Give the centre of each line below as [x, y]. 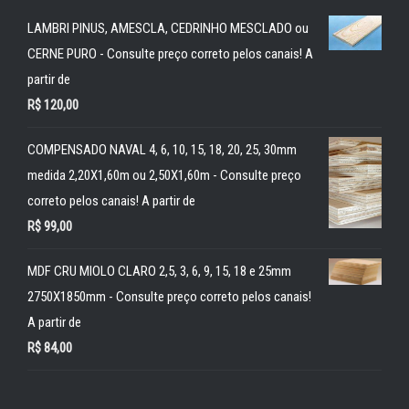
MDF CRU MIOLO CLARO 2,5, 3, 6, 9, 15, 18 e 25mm [159, 271]
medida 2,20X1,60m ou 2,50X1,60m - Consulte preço [164, 175]
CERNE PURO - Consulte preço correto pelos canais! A [170, 54]
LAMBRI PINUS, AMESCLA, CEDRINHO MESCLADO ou [168, 28]
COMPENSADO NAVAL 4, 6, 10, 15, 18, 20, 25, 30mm [162, 150]
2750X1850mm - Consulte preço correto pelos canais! [169, 297]
